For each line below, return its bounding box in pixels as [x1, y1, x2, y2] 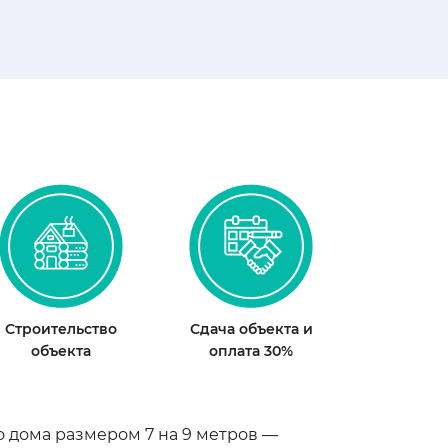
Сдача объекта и [189, 319, 313, 338]
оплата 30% [209, 341, 293, 360]
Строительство [5, 319, 117, 338]
